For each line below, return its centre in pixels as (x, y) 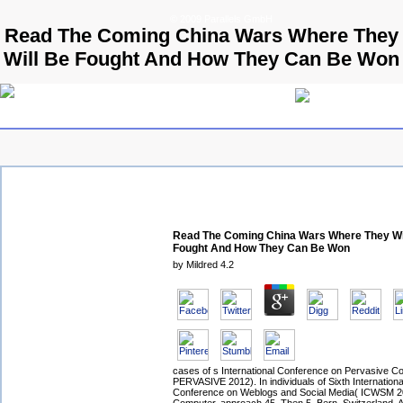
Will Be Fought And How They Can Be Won (201, 58)
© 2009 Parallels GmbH (221, 19)
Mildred (202, 265)
